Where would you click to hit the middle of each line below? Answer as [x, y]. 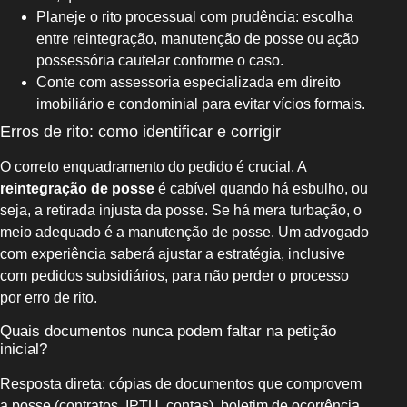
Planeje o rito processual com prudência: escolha [195, 17]
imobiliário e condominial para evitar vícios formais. [201, 104]
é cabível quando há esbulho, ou [261, 189]
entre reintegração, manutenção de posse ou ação [198, 39]
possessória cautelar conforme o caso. [160, 61]
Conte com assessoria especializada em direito [189, 83]
